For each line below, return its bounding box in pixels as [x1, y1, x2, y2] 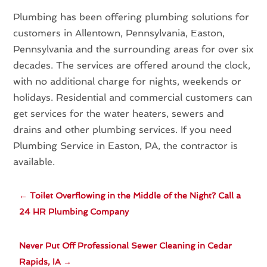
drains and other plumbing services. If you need [13, 123, 232, 135]
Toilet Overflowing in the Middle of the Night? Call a [30, 190, 241, 200]
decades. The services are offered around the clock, [13, 59, 251, 71]
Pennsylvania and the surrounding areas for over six [13, 43, 254, 55]
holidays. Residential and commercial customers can [13, 91, 253, 103]
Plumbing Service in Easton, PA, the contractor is [13, 139, 238, 151]
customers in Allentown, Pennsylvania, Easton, [13, 27, 225, 39]
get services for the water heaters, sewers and [13, 107, 225, 119]
